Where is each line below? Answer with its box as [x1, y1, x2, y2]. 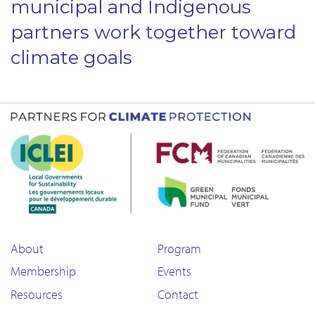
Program [157, 240, 201, 257]
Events [157, 263, 191, 280]
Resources [11, 286, 63, 303]
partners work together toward [11, 21, 296, 44]
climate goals [11, 46, 132, 70]
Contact [157, 286, 198, 303]
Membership [11, 263, 76, 280]
